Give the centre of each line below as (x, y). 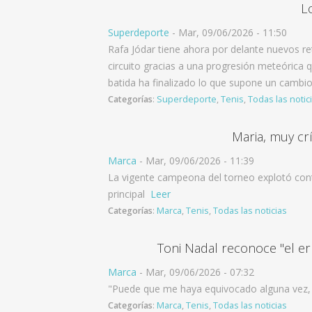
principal (128, 194)
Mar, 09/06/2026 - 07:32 (200, 272)
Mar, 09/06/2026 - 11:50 (233, 32)
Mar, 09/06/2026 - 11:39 (200, 161)
